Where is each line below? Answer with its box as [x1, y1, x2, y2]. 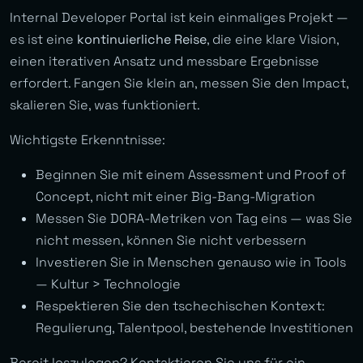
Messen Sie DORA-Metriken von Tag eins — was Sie [36, 210, 352, 228]
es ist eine [10, 31, 77, 49]
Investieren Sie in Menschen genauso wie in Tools [36, 254, 346, 271]
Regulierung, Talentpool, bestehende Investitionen [36, 319, 353, 337]
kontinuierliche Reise [77, 31, 207, 49]
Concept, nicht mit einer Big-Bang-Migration [36, 188, 315, 206]
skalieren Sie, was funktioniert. [10, 96, 200, 114]
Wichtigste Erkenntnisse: [10, 131, 165, 149]
